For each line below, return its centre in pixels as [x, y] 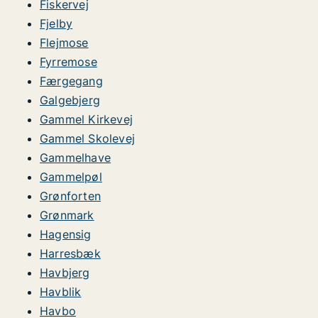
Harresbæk [70, 253]
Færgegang [71, 81]
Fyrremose [68, 62]
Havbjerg [65, 273]
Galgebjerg [70, 100]
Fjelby [56, 23]
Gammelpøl [71, 177]
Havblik [61, 292]
